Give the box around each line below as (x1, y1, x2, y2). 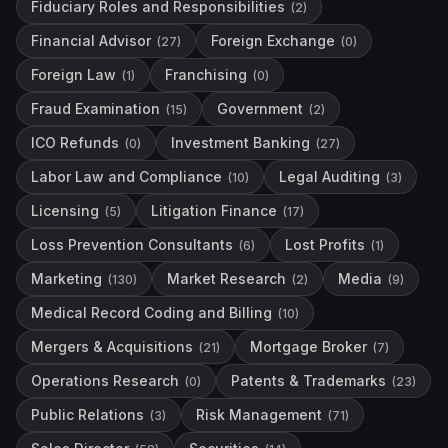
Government (217, 100, 303, 117)
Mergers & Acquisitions (31, 338, 193, 355)
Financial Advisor (31, 32, 151, 49)
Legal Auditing (279, 168, 380, 185)
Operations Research (31, 372, 179, 389)
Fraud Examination (31, 100, 160, 117)
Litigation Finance (151, 202, 277, 219)
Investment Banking (171, 134, 310, 151)
